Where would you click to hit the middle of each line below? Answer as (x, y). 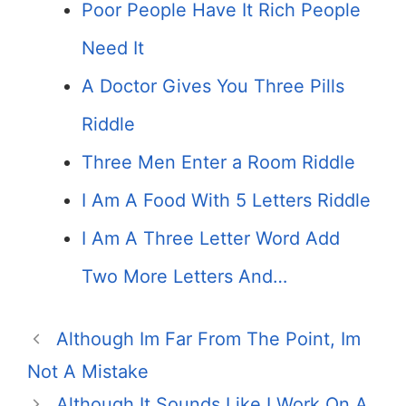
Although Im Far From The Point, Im (208, 339)
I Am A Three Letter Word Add (211, 238)
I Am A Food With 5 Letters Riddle (226, 200)
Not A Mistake (88, 372)
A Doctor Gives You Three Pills (213, 86)
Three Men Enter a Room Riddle (218, 162)
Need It (113, 48)
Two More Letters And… (184, 276)
